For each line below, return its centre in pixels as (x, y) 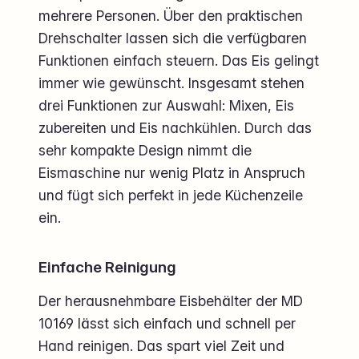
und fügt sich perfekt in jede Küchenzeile (171, 195)
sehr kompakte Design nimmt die (145, 150)
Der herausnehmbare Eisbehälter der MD (171, 301)
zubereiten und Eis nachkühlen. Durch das (175, 127)
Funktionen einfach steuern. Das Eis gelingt (179, 60)
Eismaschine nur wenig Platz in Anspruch (172, 172)
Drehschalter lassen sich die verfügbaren (173, 38)
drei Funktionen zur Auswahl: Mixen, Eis (166, 105)
